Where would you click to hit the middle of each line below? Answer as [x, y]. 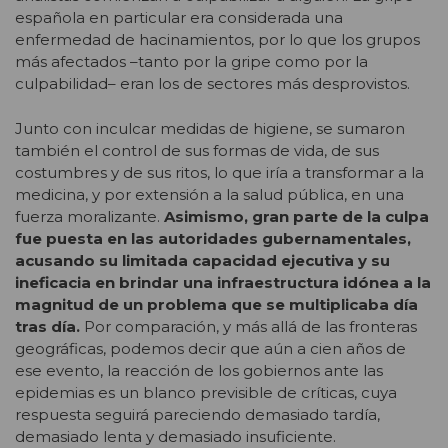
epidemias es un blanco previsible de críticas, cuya [206, 392]
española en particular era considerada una [179, 18]
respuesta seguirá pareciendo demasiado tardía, [197, 414]
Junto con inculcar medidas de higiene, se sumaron [210, 128]
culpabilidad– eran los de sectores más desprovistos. [212, 84]
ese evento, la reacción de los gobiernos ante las [199, 370]
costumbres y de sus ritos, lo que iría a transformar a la [219, 172]
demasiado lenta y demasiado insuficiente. [175, 436]
